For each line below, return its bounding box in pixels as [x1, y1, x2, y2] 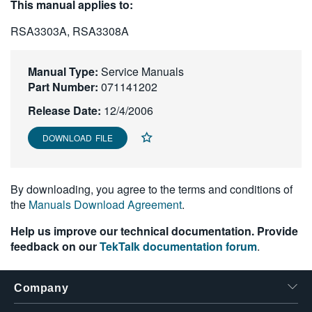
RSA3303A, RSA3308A [10, 23, 129, 39]
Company [14, 282, 69, 294]
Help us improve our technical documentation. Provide [10, 223, 298, 239]
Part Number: [28, 79, 98, 95]
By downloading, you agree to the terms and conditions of [10, 181, 292, 197]
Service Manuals [98, 63, 184, 79]
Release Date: [28, 102, 101, 118]
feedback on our [10, 238, 100, 254]
